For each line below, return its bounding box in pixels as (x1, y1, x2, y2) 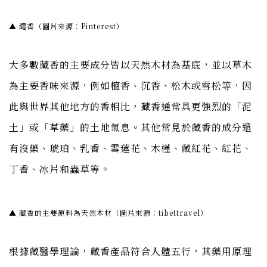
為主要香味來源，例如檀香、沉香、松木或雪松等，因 (9, 78, 252, 92)
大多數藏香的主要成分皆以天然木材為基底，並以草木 (9, 57, 252, 72)
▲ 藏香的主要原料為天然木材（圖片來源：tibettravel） (9, 207, 208, 218)
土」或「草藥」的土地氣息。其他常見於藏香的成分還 (9, 120, 252, 134)
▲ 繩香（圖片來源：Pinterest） (9, 20, 124, 31)
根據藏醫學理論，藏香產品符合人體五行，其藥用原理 (9, 244, 252, 258)
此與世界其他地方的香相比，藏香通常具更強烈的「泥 (9, 99, 252, 113)
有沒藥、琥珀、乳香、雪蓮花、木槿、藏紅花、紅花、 (9, 141, 252, 155)
